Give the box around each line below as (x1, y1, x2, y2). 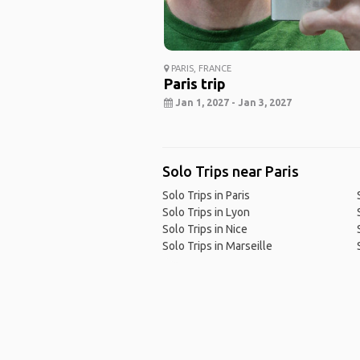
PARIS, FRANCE (168, 63, 231, 74)
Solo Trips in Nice (162, 223, 247, 236)
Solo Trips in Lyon (162, 206, 250, 219)
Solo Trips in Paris (162, 189, 250, 202)
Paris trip (163, 76, 226, 92)
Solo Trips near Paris (162, 163, 299, 180)
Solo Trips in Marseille (162, 239, 272, 253)
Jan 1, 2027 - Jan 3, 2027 (172, 97, 292, 108)
